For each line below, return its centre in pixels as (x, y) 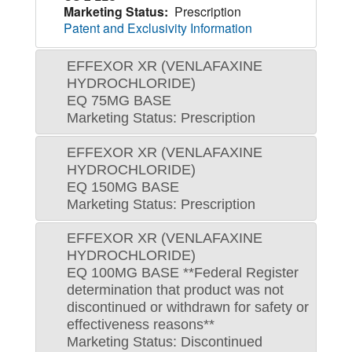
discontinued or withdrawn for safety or (187, 308)
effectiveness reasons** (140, 325)
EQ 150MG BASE (123, 187)
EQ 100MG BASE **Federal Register (182, 273)
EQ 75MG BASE (119, 101)
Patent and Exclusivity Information (158, 27)
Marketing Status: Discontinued (164, 342)
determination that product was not (175, 290)
